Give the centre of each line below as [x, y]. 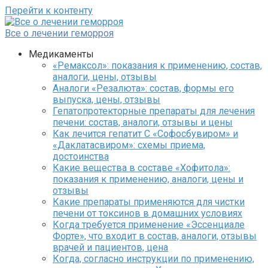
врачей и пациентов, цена [110, 247]
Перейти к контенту [49, 10]
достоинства [81, 156]
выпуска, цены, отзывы [106, 100]
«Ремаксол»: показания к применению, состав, [157, 66]
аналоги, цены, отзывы [105, 77]
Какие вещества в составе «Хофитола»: [141, 168]
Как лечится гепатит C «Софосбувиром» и [145, 134]
